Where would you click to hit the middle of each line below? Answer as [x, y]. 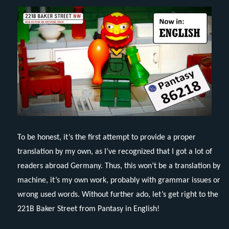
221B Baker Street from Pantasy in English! [89, 209]
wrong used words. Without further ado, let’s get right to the [118, 194]
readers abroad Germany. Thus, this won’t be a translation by [119, 166]
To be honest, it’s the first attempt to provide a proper [107, 137]
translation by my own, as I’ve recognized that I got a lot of [115, 152]
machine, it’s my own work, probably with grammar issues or [119, 180]
